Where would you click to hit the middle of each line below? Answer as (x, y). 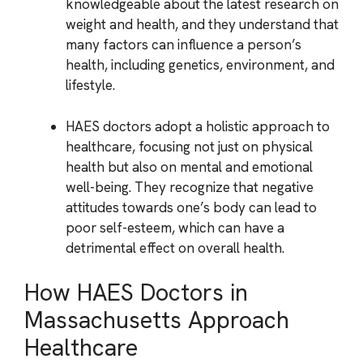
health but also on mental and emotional (189, 167)
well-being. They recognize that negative (190, 187)
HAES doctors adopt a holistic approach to (198, 126)
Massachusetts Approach (157, 320)
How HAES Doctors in (136, 293)
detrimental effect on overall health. (175, 248)
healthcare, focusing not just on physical (189, 146)
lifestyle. (90, 85)
